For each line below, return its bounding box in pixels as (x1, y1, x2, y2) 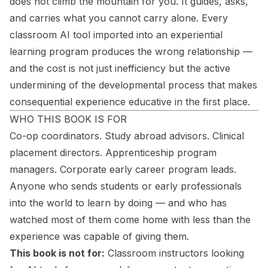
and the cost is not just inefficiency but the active (10, 62, 230, 74)
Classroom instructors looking (105, 247, 244, 259)
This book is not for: (10, 247, 105, 259)
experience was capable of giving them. (10, 230, 189, 242)
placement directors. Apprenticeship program (10, 147, 217, 159)
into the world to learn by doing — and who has (10, 197, 227, 209)
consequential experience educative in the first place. (10, 96, 250, 108)
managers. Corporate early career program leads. (10, 163, 236, 175)
